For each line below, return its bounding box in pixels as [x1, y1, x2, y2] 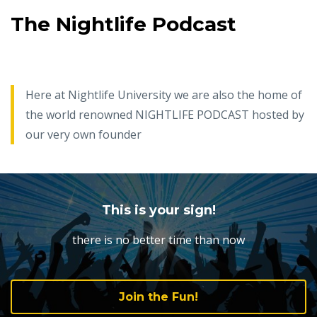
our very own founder [25, 126, 144, 142]
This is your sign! [101, 202, 216, 218]
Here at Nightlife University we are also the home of [25, 86, 302, 103]
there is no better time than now [72, 231, 245, 248]
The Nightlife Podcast [11, 11, 236, 36]
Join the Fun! [119, 289, 198, 304]
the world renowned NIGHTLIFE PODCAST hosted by [25, 106, 304, 122]
